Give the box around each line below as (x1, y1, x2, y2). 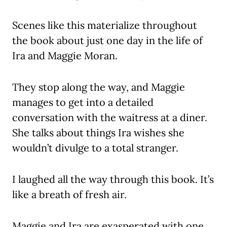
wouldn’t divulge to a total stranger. (12, 141, 178, 155)
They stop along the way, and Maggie (12, 81, 185, 94)
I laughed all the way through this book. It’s (12, 173, 214, 186)
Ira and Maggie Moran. (12, 49, 118, 62)
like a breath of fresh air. (12, 188, 127, 201)
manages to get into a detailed (12, 96, 154, 109)
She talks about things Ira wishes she (12, 126, 184, 139)
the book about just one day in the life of (12, 34, 203, 47)
